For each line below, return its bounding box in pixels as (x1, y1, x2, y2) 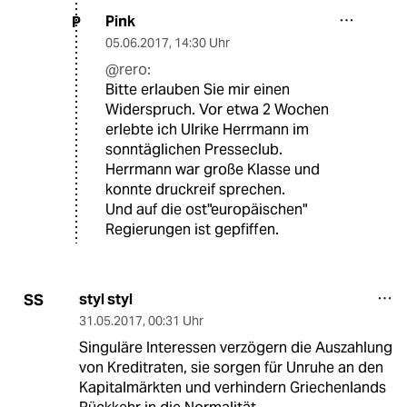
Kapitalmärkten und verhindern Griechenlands (78, 378, 386, 398)
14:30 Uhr (174, 35, 230, 52)
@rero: (105, 60, 151, 80)
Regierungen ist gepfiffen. (105, 220, 279, 240)
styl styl (78, 290, 133, 310)
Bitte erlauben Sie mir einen (105, 80, 290, 100)
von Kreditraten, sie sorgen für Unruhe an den (78, 358, 383, 378)
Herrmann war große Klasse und (105, 160, 320, 180)
